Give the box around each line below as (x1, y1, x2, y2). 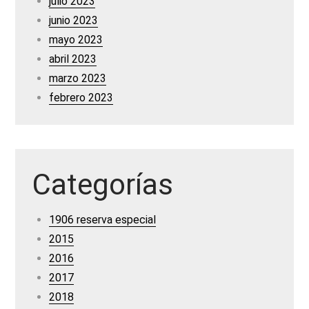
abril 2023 (49, 52, 97, 66)
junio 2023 (49, 14, 99, 27)
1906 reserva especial (49, 213, 157, 226)
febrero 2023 (49, 91, 114, 104)
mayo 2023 (49, 33, 103, 46)
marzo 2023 (49, 72, 107, 85)
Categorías (32, 168, 174, 201)
